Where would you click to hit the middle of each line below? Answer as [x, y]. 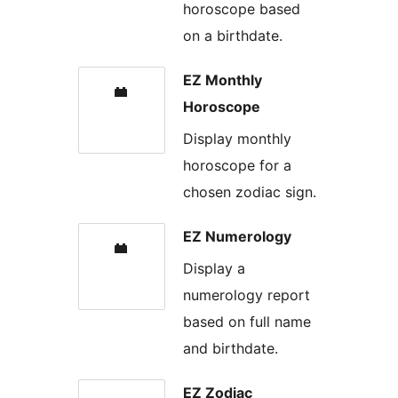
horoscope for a [237, 166]
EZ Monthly [223, 80]
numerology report [247, 295]
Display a [214, 269]
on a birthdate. [233, 35]
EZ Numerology [237, 237]
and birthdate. [231, 349]
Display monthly [237, 139]
